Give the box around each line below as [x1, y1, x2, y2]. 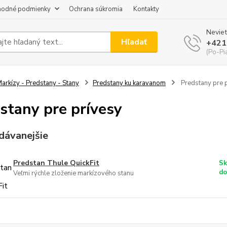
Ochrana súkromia [69, 5, 123, 14]
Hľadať [121, 36, 147, 48]
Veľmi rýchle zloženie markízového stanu [13, 169, 134, 178]
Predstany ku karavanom [92, 79, 166, 88]
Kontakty [133, 5, 159, 14]
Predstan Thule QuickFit [13, 158, 99, 168]
